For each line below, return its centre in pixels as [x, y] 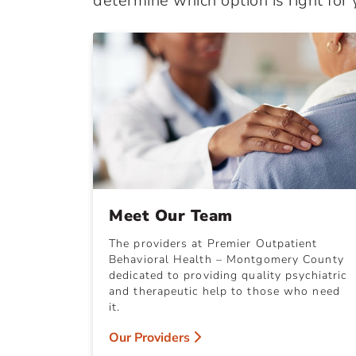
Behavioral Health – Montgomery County [226, 259]
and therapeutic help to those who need [224, 291]
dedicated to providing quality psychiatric [228, 275]
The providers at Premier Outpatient [213, 243]
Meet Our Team [171, 215]
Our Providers [151, 337]
